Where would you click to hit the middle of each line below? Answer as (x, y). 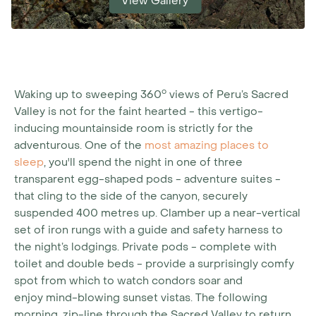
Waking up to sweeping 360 (88, 95)
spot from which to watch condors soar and (128, 281)
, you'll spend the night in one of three (143, 162)
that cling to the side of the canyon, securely (131, 196)
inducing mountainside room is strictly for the (134, 128)
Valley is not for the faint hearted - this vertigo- (139, 111)
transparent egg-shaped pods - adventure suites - (147, 179)
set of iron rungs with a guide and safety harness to (148, 230)
